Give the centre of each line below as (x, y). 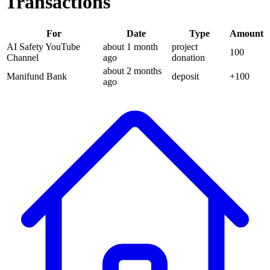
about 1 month (130, 46)
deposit (185, 76)
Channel (23, 57)
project (185, 46)
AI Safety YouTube (43, 46)
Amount (246, 33)
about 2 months (132, 71)
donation (188, 57)
